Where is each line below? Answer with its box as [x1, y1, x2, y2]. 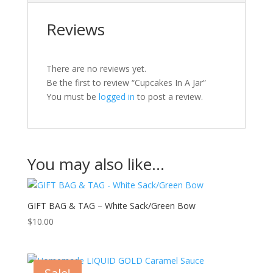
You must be [46, 91, 99, 102]
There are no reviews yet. [46, 63, 146, 74]
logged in [98, 91, 135, 102]
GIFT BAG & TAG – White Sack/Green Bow [27, 200, 196, 211]
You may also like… [27, 153, 165, 175]
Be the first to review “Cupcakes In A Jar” [46, 77, 206, 88]
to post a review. [134, 91, 203, 102]
